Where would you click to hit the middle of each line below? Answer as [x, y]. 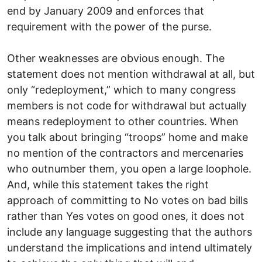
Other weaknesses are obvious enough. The [116, 58]
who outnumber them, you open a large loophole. [129, 168]
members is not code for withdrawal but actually [127, 105]
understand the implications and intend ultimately [130, 247]
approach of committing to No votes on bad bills [127, 200]
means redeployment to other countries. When [123, 121]
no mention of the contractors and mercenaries [125, 153]
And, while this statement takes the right [108, 184]
